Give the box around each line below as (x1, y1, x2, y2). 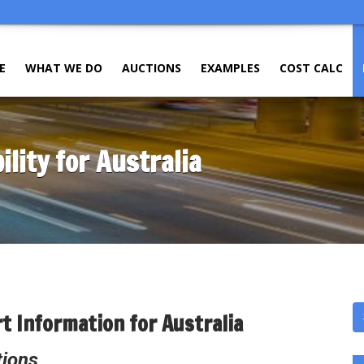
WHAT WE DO (25, 60, 102, 76)
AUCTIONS (122, 60, 181, 76)
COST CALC (279, 60, 343, 76)
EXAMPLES (201, 60, 260, 76)
